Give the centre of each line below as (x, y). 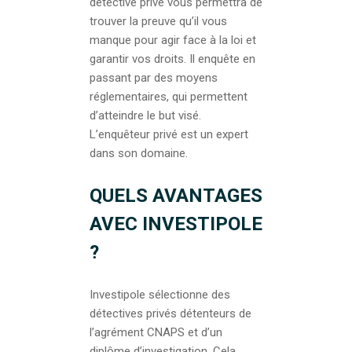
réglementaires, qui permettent (169, 96)
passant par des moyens (154, 77)
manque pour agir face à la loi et (173, 40)
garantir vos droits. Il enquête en (172, 59)
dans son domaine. (139, 153)
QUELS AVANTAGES (176, 195)
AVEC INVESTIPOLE (176, 224)
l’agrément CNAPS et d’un (156, 332)
